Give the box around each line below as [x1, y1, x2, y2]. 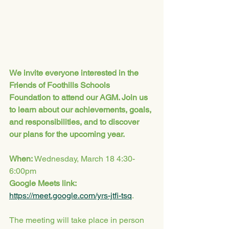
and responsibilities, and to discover [9, 117, 141, 127]
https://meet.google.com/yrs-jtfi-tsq [9, 191, 132, 200]
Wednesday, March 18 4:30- [34, 154, 135, 164]
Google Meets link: [9, 178, 78, 188]
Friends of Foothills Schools [9, 80, 112, 90]
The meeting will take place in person [9, 215, 146, 225]
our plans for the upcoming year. [9, 129, 125, 139]
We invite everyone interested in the [9, 68, 141, 78]
